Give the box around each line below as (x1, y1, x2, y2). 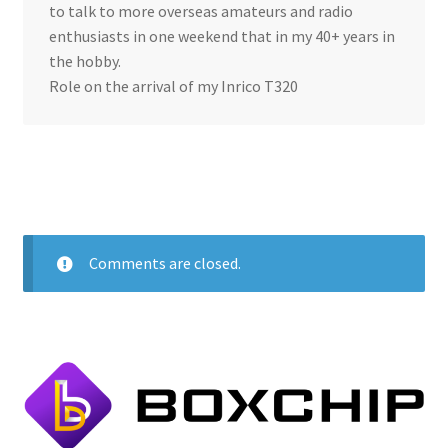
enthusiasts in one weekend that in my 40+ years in (48, 26, 395, 47)
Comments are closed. (88, 253, 241, 274)
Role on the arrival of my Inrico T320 (48, 76, 298, 97)
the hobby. (48, 51, 121, 72)
